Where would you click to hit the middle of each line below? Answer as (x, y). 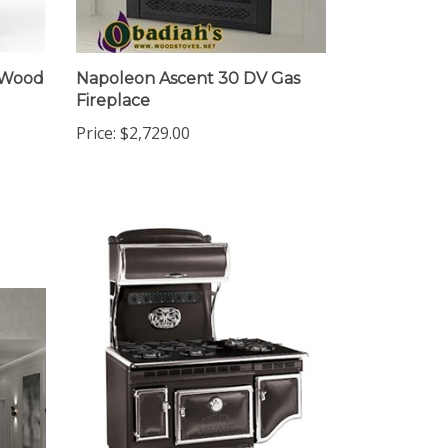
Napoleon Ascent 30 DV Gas (188, 80)
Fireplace (113, 102)
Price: (96, 134)
